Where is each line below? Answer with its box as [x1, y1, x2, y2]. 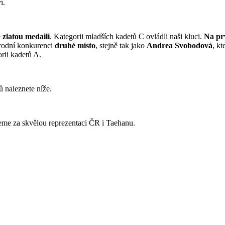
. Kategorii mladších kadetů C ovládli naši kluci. [50, 32, 204, 41]
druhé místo [55, 41, 95, 50]
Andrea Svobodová [147, 41, 212, 50]
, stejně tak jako [95, 41, 147, 50]
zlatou [3, 32, 23, 41]
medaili [25, 32, 50, 41]
